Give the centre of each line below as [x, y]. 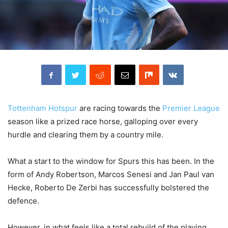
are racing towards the [120, 108]
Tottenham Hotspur [42, 108]
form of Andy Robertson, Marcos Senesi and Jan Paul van [111, 175]
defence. [23, 201]
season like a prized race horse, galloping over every [103, 122]
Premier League [191, 108]
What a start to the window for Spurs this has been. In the [111, 161]
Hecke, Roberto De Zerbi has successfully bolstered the [108, 188]
